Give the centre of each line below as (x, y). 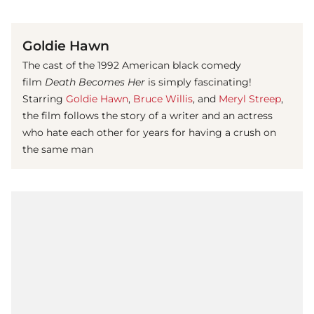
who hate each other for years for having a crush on (149, 133)
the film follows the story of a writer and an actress (148, 116)
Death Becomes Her (96, 82)
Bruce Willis (163, 99)
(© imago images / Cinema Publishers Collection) (207, 8)
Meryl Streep (250, 99)
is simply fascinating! (200, 82)
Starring (44, 99)
